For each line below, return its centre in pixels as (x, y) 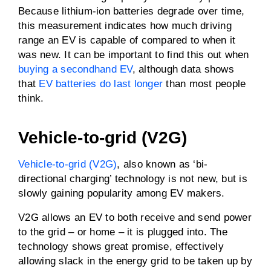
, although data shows (183, 69)
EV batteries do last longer (101, 84)
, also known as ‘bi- (162, 164)
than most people (204, 84)
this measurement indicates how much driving (125, 26)
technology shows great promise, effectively (121, 247)
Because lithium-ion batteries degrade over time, (131, 11)
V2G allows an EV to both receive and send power (135, 217)
